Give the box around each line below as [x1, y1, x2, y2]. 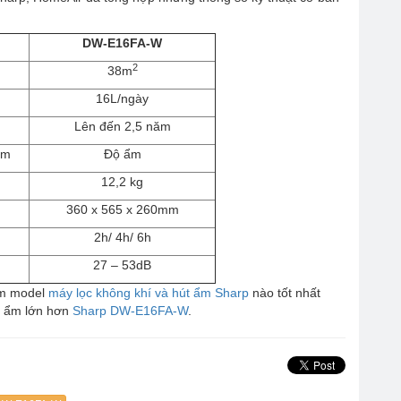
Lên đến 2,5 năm [73, 118, 171, 133]
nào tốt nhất [249, 285, 320, 300]
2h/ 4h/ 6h [93, 229, 151, 244]
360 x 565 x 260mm [65, 201, 179, 217]
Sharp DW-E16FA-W [73, 303, 188, 318]
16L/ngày [96, 90, 149, 106]
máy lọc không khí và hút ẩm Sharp [48, 285, 249, 300]
